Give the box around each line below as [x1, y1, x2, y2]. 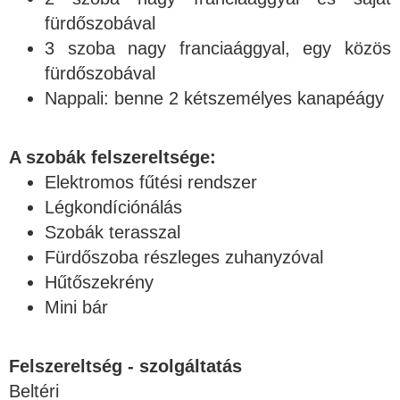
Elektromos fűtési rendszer [45, 172, 257, 192]
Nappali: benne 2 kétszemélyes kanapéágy [45, 88, 384, 108]
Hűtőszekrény [45, 272, 154, 292]
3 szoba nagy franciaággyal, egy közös [45, 38, 391, 58]
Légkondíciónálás [45, 197, 182, 217]
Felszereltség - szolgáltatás [9, 356, 242, 376]
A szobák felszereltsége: [9, 147, 216, 167]
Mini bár [45, 297, 108, 317]
